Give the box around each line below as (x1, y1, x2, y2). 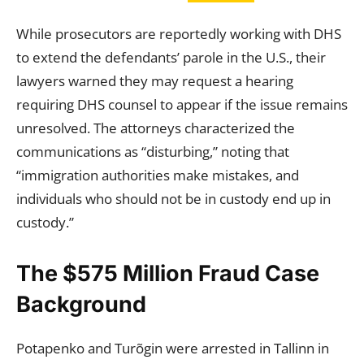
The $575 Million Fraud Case (16, 260, 319, 287)
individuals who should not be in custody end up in (16, 189, 331, 208)
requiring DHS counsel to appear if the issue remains (16, 95, 348, 114)
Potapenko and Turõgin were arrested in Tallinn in (16, 339, 329, 357)
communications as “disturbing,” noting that (16, 142, 289, 161)
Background (16, 291, 146, 318)
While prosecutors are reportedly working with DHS (16, 24, 341, 43)
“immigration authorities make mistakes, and (16, 166, 299, 184)
